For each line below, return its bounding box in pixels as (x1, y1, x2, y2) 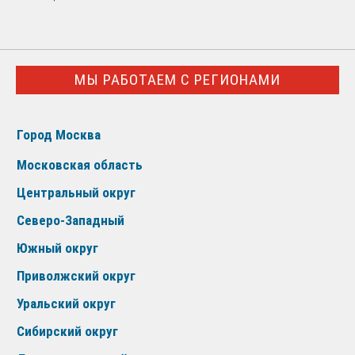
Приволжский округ (17, 267, 136, 284)
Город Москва (17, 126, 101, 143)
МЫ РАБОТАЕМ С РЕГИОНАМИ (74, 71, 281, 90)
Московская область (17, 156, 143, 173)
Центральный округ (17, 184, 136, 200)
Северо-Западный (17, 212, 124, 228)
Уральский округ (17, 295, 116, 311)
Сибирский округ (17, 323, 118, 339)
